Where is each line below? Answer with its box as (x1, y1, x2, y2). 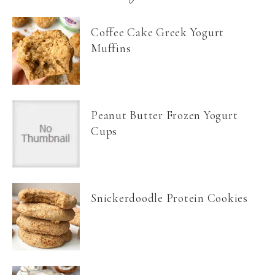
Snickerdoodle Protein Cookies (91, 190, 248, 205)
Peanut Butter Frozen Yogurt (91, 107, 238, 122)
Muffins (91, 41, 131, 55)
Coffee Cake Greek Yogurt (91, 25, 224, 39)
